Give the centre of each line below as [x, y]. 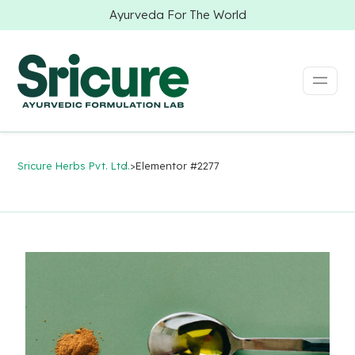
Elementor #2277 [178, 166]
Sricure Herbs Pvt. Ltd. [74, 166]
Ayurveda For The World [177, 15]
